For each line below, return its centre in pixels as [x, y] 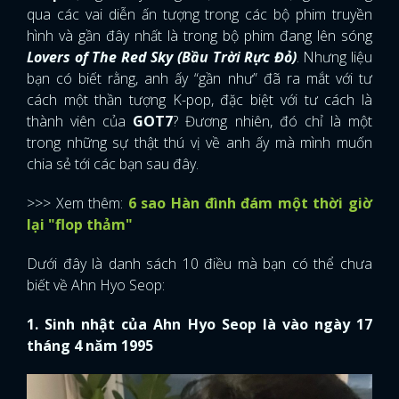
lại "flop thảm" [80, 224]
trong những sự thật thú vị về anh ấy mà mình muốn [199, 142]
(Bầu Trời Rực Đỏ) [237, 57]
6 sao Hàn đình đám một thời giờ [250, 203]
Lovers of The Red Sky [100, 57]
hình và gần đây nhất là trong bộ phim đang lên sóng [199, 36]
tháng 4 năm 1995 [90, 346]
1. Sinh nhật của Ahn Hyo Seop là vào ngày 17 [199, 324]
